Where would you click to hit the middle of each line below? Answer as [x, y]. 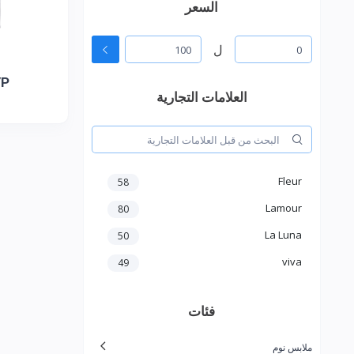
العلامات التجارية [201, 97]
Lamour [284, 208]
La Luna [283, 235]
